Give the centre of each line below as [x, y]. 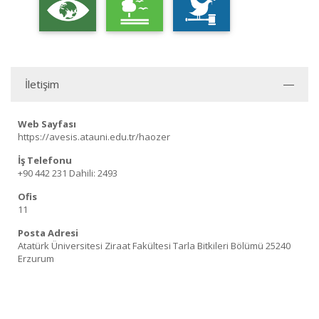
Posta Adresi [48, 233]
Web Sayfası [47, 124]
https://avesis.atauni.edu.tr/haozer [94, 137]
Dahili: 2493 [92, 173]
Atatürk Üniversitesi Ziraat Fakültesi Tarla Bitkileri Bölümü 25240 [154, 246]
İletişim [42, 84]
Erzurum [36, 258]
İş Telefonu [45, 160]
